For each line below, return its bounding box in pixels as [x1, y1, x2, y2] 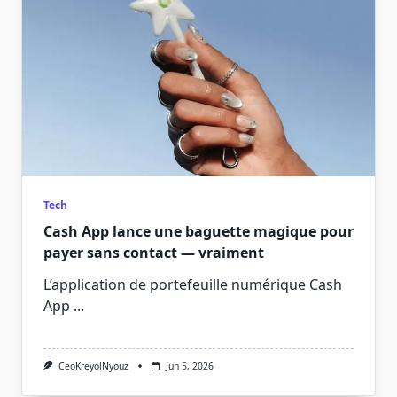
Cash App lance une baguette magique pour [43, 222, 354, 241]
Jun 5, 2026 [165, 360, 214, 372]
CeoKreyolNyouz [58, 360, 128, 372]
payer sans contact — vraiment [43, 243, 264, 262]
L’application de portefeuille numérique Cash [43, 275, 342, 294]
